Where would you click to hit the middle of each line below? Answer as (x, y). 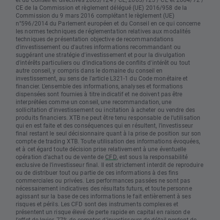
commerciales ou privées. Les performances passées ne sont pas (103, 180)
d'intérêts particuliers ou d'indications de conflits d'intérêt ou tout (103, 63)
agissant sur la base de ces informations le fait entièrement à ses (103, 196)
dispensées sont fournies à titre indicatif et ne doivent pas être (99, 94)
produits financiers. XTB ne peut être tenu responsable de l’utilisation (108, 118)
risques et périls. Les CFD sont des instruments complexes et (97, 204)
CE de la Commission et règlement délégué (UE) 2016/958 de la (102, 8)
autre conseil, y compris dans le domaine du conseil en (89, 70)
